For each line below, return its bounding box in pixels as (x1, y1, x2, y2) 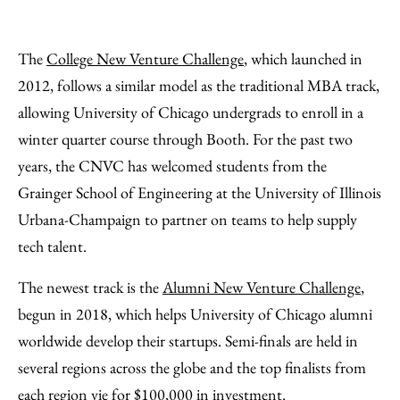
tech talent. (18, 236, 87, 256)
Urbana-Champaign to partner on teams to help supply (18, 209, 357, 229)
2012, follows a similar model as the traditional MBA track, (18, 75, 379, 96)
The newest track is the (18, 277, 162, 297)
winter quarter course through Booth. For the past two (18, 129, 353, 149)
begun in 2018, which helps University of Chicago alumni (18, 304, 372, 324)
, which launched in (244, 48, 362, 69)
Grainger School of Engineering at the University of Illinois (18, 182, 381, 203)
